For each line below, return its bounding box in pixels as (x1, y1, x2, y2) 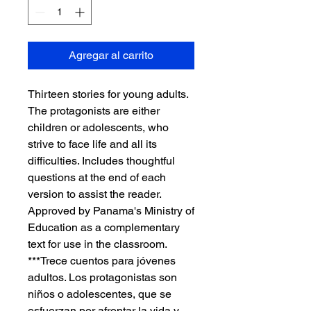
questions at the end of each (28, 171, 166, 185)
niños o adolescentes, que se (28, 287, 171, 301)
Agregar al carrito (69, 49, 153, 62)
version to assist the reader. (28, 187, 161, 201)
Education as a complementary (28, 221, 180, 235)
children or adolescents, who (28, 121, 169, 135)
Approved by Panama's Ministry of (28, 204, 194, 218)
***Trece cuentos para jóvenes (28, 254, 176, 268)
